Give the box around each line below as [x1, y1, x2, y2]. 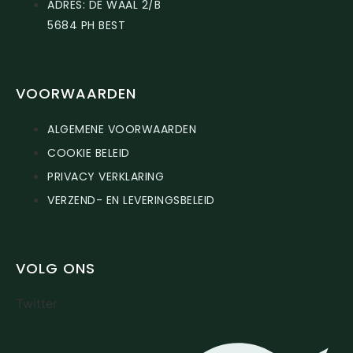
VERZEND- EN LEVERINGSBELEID [47, 191, 215, 208]
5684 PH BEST [47, 17, 125, 33]
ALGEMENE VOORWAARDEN [47, 121, 196, 137]
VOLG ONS [16, 258, 95, 278]
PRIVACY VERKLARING [47, 168, 164, 184]
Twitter [16, 295, 58, 311]
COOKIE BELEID [47, 144, 130, 161]
